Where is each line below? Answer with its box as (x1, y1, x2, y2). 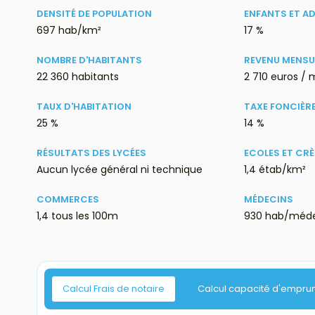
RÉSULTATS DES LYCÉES (37, 146, 146, 160)
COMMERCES (37, 193, 99, 207)
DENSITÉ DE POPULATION (37, 7, 152, 21)
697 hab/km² (37, 23, 101, 38)
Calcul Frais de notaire (63, 282, 165, 296)
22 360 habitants (37, 70, 119, 84)
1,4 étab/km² (244, 162, 307, 177)
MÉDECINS (244, 193, 294, 207)
